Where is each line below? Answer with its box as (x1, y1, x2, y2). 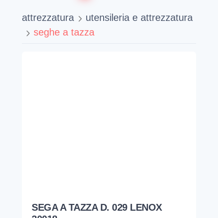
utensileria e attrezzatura (86, 12, 193, 23)
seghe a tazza (34, 27, 94, 38)
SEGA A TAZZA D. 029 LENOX (32, 202, 162, 213)
